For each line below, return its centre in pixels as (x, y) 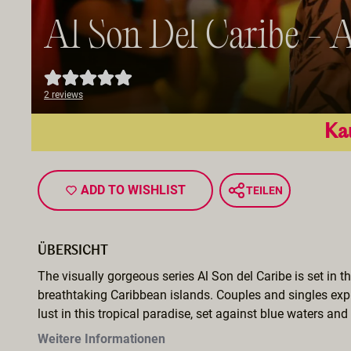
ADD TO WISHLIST (133, 190)
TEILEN (264, 190)
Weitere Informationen (101, 338)
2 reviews (63, 94)
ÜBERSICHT (73, 251)
